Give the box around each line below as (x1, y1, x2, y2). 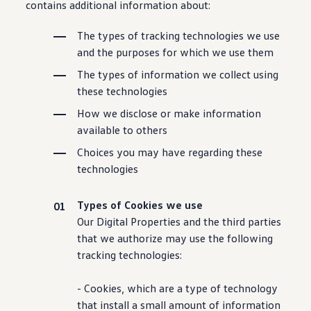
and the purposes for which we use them (77, 45, 274, 59)
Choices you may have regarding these (77, 145, 263, 159)
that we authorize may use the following (77, 231, 274, 245)
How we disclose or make (77, 106, 201, 120)
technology (224, 281, 278, 295)
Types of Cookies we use (77, 198, 203, 212)
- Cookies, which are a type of (77, 281, 221, 295)
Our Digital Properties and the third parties (77, 215, 282, 228)
